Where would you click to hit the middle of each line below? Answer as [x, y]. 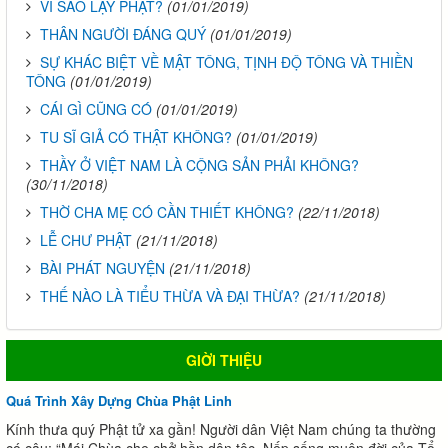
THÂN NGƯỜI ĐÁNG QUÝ [123, 34]
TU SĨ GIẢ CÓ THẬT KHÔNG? [136, 137]
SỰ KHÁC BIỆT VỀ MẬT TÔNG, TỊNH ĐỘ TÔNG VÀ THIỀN [226, 62]
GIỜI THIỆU [224, 360]
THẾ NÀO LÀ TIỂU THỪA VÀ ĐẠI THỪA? [170, 296]
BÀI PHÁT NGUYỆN [102, 268]
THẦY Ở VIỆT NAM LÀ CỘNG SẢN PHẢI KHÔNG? [199, 165]
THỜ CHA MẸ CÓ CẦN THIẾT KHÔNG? [167, 212]
